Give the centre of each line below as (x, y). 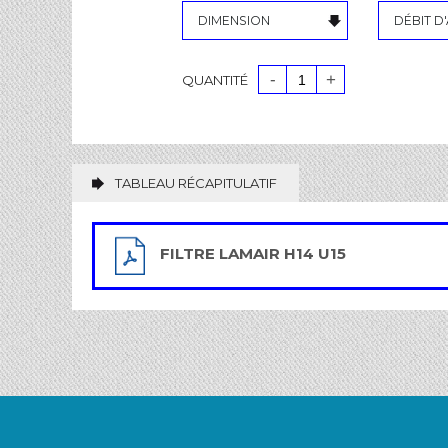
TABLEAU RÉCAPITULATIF (196, 183)
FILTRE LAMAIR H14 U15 (253, 253)
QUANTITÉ (215, 80)
